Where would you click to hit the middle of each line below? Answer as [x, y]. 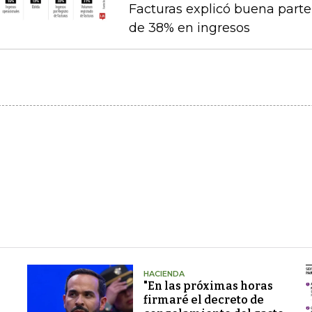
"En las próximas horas [208, 286]
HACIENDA [164, 274]
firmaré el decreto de [203, 300]
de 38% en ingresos [189, 28]
